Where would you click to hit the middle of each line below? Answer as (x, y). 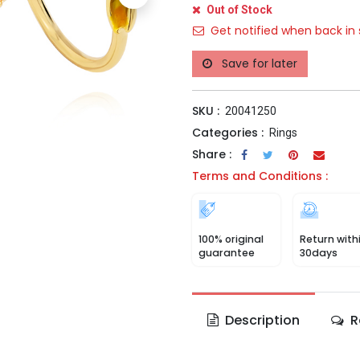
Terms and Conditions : (260, 176)
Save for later (260, 63)
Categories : (228, 133)
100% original (231, 239)
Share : (212, 154)
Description (261, 320)
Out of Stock (238, 10)
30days (319, 253)
